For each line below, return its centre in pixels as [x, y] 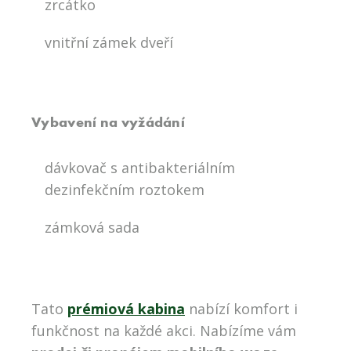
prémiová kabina [126, 309]
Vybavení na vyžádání [108, 122]
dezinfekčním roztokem [125, 190]
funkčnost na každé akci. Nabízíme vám [164, 331]
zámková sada [92, 228]
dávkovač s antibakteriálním [140, 168]
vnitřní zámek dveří [109, 43]
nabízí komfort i [241, 309]
